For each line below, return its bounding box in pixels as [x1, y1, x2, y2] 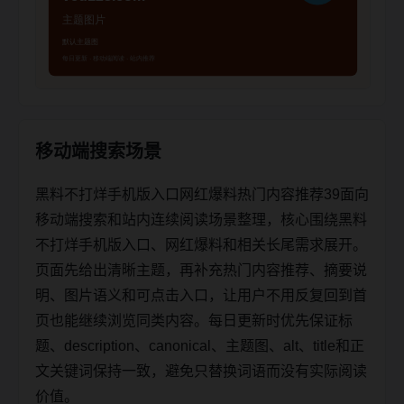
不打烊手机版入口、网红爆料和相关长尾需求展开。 [35, 236, 367, 252]
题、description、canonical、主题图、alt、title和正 [35, 337, 364, 353]
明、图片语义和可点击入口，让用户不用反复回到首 [35, 287, 367, 303]
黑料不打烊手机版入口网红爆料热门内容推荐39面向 [35, 186, 369, 202]
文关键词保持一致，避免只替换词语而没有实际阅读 [35, 363, 367, 379]
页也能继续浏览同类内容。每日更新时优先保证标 [35, 312, 353, 328]
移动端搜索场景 [35, 141, 161, 161]
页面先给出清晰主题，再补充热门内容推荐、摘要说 [35, 262, 367, 278]
